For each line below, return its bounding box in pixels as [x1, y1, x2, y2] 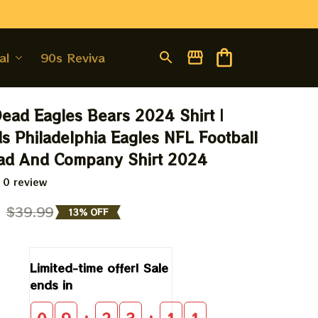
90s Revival [40, 49, 108, 66]
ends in [30, 276, 73, 293]
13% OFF [67, 205, 109, 218]
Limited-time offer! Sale [30, 259, 169, 276]
